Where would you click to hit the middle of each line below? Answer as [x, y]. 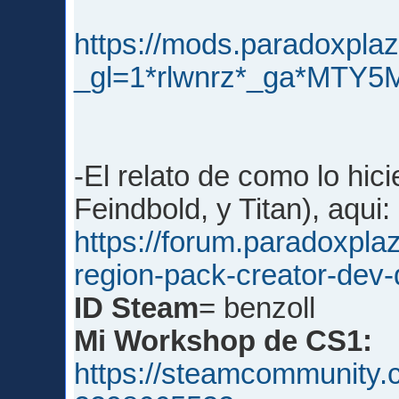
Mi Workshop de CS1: [224, 341]
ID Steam [137, 308]
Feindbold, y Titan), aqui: [232, 209]
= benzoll [257, 308]
